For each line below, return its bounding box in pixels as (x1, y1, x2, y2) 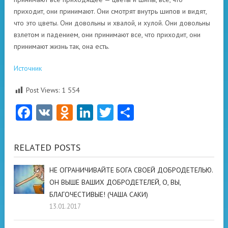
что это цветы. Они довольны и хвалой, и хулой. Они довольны (14, 18, 210, 28)
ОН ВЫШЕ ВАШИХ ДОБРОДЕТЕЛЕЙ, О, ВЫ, (49, 178, 181, 187)
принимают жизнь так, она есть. (14, 42, 109, 51)
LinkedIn (93, 102, 153, 124)
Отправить (134, 102, 209, 124)
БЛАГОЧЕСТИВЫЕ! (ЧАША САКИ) (49, 190, 148, 199)
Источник (14, 64, 42, 73)
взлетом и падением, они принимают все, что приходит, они (14, 30, 201, 40)
